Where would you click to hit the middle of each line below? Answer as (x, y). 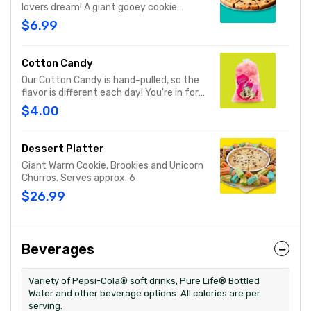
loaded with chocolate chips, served (102, 20)
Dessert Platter (63, 149)
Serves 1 (40, 130)
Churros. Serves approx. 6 (78, 178)
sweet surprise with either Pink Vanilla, (107, 105)
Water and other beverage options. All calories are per (144, 293)
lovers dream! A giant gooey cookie (99, 7)
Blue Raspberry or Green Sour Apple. (101, 118)
